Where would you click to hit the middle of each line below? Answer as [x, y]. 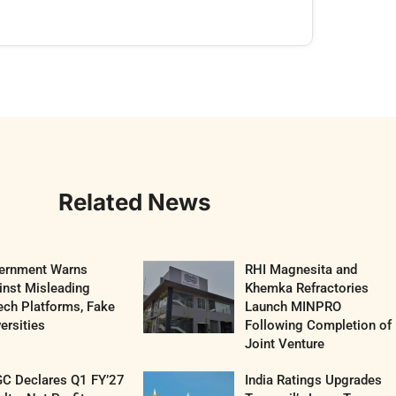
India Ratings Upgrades [313, 381]
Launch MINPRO [293, 307]
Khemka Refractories [306, 289]
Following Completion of [318, 326]
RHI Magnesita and [301, 270]
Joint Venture [284, 344]
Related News [134, 202]
